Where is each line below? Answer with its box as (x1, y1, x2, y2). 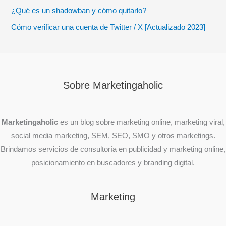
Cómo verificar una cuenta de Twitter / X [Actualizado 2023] (11, 23, 206, 31)
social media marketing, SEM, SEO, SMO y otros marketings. (11, 131, 215, 140)
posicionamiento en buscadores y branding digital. (31, 158, 195, 167)
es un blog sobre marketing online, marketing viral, (58, 118, 225, 126)
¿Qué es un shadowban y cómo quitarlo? (11, 6, 147, 15)
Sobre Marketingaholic (63, 79, 163, 91)
